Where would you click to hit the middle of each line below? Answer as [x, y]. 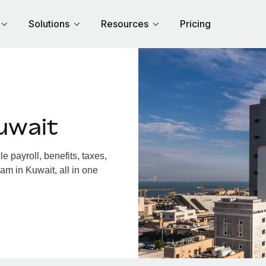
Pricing [195, 24]
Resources [125, 24]
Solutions [49, 24]
